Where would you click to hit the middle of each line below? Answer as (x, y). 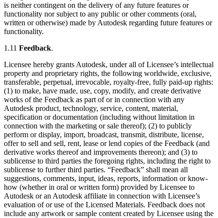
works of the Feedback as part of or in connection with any (94, 99)
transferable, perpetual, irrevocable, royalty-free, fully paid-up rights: (109, 82)
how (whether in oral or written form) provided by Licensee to (99, 187)
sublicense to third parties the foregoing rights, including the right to (107, 161)
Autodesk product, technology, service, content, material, (91, 108)
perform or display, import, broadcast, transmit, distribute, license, (104, 134)
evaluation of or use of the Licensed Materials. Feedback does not (104, 204)
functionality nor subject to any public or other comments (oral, (100, 14)
